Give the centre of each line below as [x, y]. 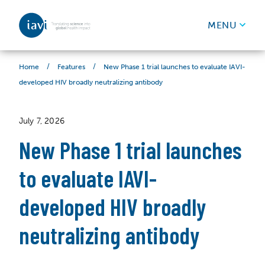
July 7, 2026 [42, 121]
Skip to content [52, 55]
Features [71, 67]
